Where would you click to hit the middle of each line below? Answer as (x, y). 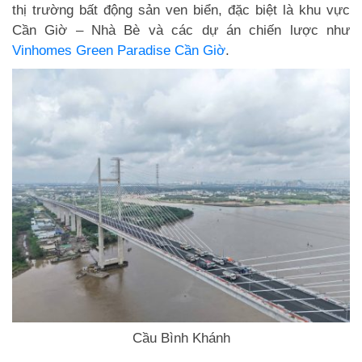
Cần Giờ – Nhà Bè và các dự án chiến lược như (181, 30)
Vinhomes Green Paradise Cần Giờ (119, 51)
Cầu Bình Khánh (181, 338)
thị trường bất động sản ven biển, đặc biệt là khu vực (181, 10)
